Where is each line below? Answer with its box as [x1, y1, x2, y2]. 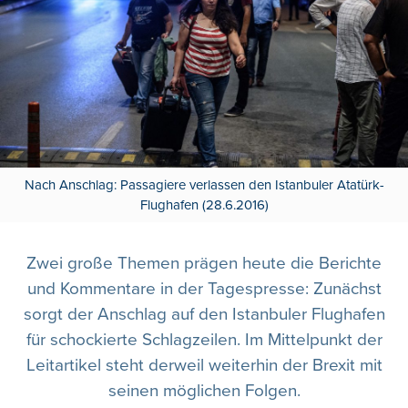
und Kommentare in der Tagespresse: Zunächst [26, 278, 382, 300]
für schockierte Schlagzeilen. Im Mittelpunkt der [25, 329, 382, 351]
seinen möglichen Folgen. [107, 380, 301, 402]
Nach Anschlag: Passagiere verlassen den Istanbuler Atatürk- [24, 176, 384, 193]
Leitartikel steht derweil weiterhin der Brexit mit [25, 354, 382, 376]
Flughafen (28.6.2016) [139, 196, 269, 213]
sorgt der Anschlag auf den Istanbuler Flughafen [23, 303, 385, 325]
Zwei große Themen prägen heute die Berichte [26, 252, 382, 274]
